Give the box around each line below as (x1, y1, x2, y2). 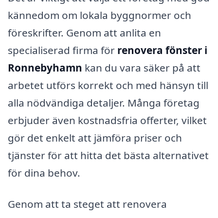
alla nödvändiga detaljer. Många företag (8, 96, 200, 110)
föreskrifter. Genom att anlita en (8, 26, 161, 40)
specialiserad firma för (8, 43, 117, 57)
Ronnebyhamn (8, 61, 82, 75)
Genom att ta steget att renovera (8, 197, 167, 211)
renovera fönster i (117, 43, 207, 57)
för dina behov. (8, 166, 80, 180)
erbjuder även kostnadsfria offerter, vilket (8, 113, 207, 127)
